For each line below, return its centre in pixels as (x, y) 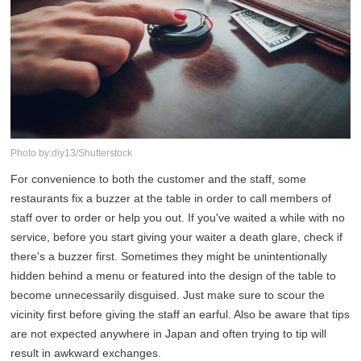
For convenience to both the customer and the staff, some (159, 179)
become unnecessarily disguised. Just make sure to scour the (168, 295)
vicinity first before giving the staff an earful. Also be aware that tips (180, 315)
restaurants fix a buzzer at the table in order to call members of (171, 199)
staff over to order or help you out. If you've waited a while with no (178, 218)
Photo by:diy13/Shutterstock (72, 154)
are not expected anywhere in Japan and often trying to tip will (169, 334)
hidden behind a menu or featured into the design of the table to (174, 276)
